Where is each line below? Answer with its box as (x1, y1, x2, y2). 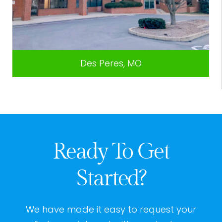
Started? (76, 165, 146, 192)
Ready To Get (53, 138, 169, 165)
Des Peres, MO (80, 56, 142, 69)
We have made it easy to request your (26, 203, 196, 216)
